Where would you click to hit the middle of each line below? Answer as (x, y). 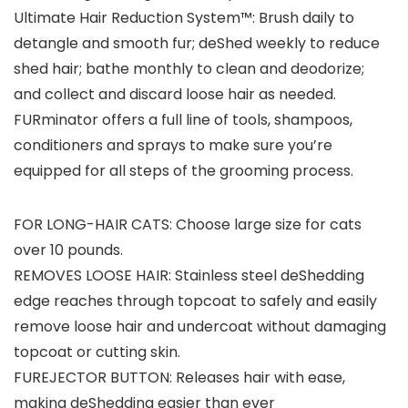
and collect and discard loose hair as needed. (175, 95)
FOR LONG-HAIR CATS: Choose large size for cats (188, 225)
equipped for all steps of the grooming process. (184, 171)
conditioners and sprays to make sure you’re (173, 146)
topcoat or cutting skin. (97, 352)
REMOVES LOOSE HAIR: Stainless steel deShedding (189, 276)
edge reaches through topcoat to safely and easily (195, 301)
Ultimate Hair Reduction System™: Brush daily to (184, 18)
